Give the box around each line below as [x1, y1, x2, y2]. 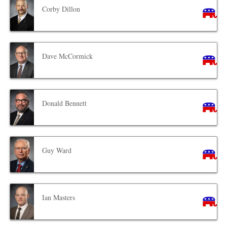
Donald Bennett [42, 98, 87, 108]
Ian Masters [42, 192, 75, 202]
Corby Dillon [42, 4, 81, 14]
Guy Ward [42, 145, 72, 155]
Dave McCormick [42, 51, 93, 61]
